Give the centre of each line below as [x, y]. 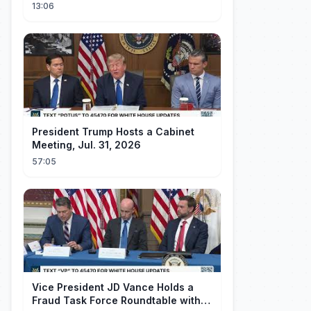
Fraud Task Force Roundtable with [116, 300]
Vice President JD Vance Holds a [113, 287]
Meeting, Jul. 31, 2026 [86, 145]
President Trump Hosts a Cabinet [113, 132]
